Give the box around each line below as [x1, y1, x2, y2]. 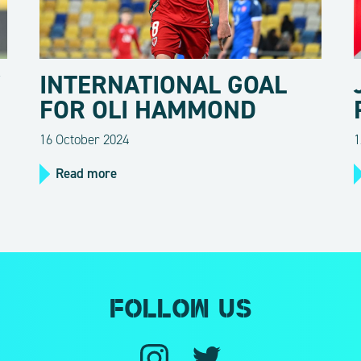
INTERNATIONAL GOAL [39, 68, 287, 102]
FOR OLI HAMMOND [39, 93, 256, 127]
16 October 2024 [39, 130, 129, 148]
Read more [56, 164, 117, 182]
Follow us [109, 299, 252, 323]
